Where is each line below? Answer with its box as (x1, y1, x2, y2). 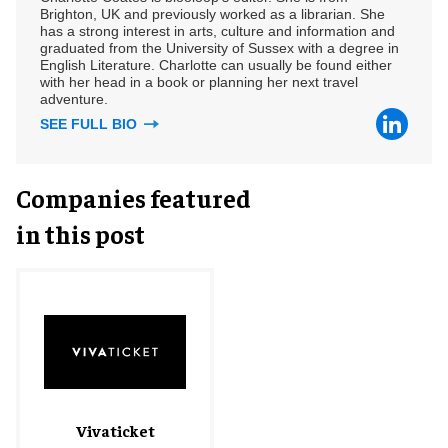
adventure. (40, 90, 108, 107)
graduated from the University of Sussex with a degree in (40, 39, 399, 56)
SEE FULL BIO (40, 115, 141, 132)
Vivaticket (75, 419, 155, 440)
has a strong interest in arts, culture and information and (40, 22, 395, 39)
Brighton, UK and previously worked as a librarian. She (40, 5, 385, 22)
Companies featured (16, 181, 251, 213)
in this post (16, 217, 145, 249)
